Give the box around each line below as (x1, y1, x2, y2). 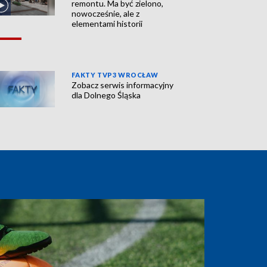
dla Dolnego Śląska (72, 90, 141, 101)
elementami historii (72, 18, 143, 29)
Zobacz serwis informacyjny (72, 80, 174, 91)
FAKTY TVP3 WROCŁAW (72, 71, 159, 79)
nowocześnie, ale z (72, 8, 140, 19)
